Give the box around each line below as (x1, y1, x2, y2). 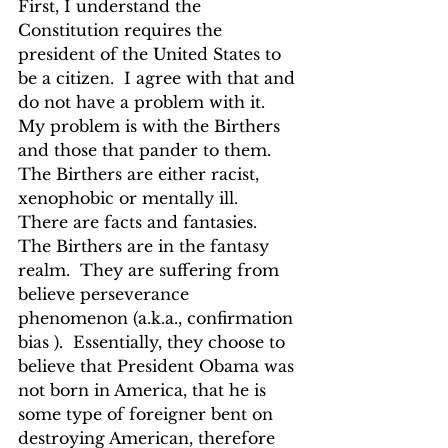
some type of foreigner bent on (18, 404, 278, 424)
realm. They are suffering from (18, 260, 284, 280)
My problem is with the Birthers (18, 116, 285, 136)
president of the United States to (18, 44, 286, 64)
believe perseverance (18, 284, 194, 304)
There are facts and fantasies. (18, 212, 272, 232)
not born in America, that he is (18, 380, 271, 400)
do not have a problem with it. (18, 92, 275, 112)
